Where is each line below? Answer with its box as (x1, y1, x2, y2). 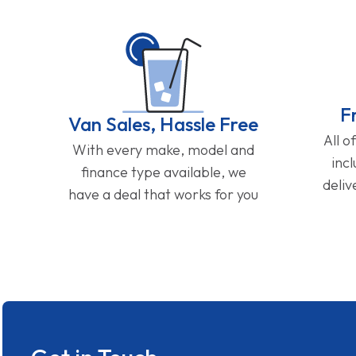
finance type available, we (80, 163, 246, 182)
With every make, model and (72, 141, 255, 160)
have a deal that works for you (68, 185, 259, 204)
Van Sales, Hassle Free (68, 112, 259, 137)
